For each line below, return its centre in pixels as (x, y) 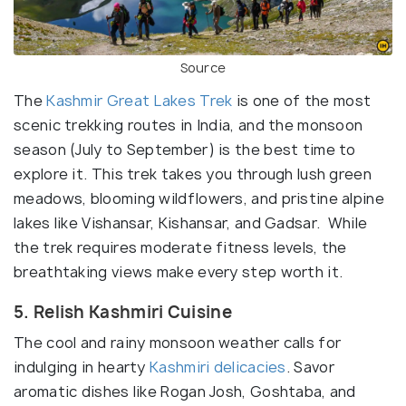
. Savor (310, 367)
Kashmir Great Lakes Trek (140, 100)
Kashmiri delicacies (218, 367)
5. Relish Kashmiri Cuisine (123, 312)
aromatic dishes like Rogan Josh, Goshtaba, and (185, 391)
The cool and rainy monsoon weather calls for (178, 342)
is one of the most (302, 100)
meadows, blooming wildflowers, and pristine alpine (199, 198)
